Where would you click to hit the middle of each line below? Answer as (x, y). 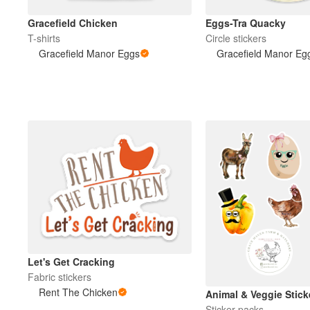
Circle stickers (236, 38)
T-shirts (44, 38)
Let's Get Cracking (71, 262)
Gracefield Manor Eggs (89, 53)
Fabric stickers (60, 277)
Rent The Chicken (78, 292)
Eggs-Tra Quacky (246, 22)
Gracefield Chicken (73, 22)
